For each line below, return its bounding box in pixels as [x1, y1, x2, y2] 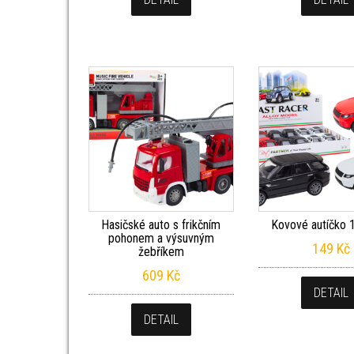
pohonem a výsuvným [107, 230, 214, 246]
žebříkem [137, 243, 184, 259]
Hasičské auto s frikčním [101, 217, 221, 232]
